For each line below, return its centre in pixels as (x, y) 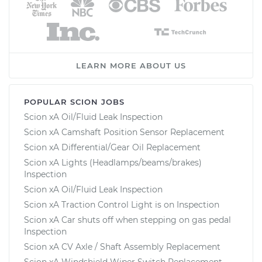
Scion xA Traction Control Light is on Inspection (122, 204)
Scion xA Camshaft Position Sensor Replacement (124, 132)
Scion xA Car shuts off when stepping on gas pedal (127, 220)
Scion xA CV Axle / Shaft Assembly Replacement (122, 247)
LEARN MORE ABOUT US (131, 65)
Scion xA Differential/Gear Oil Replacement (112, 147)
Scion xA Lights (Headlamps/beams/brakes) (113, 162)
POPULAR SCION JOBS (74, 101)
